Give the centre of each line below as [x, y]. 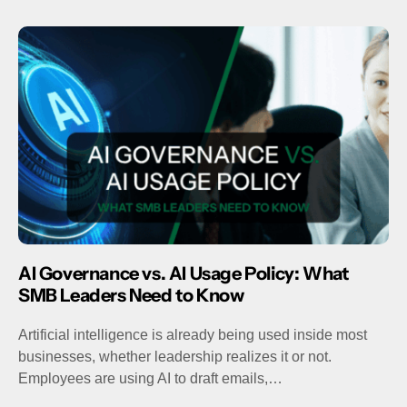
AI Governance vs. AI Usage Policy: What [184, 274]
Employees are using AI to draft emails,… [150, 379]
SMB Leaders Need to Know [131, 296]
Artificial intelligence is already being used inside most [193, 335]
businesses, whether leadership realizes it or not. [175, 357]
